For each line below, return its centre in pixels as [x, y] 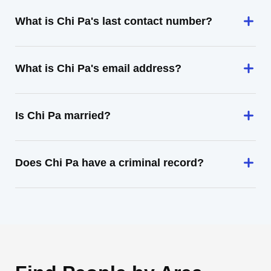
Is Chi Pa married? [63, 116]
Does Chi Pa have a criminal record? [109, 163]
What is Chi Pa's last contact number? [114, 21]
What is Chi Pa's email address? [98, 68]
